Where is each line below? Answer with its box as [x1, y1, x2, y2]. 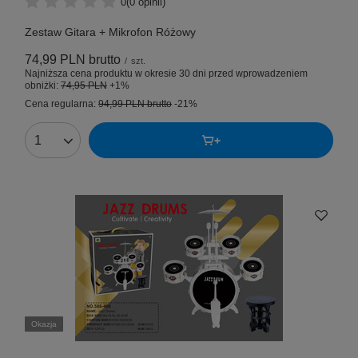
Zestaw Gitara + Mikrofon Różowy [25, 26, 196, 39]
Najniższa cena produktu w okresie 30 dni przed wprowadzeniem [25, 68, 308, 80]
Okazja [31, 320, 57, 329]
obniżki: [25, 80, 61, 92]
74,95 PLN [61, 80, 107, 92]
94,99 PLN [98, 98, 145, 110]
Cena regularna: [25, 98, 98, 110]
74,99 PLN [25, 53, 86, 67]
